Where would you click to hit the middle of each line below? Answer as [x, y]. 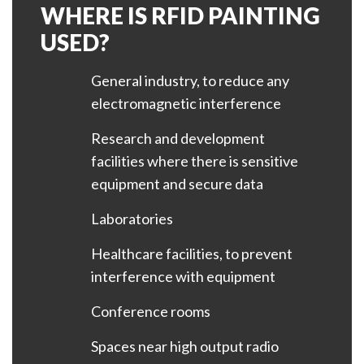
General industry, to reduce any [190, 80]
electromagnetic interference [186, 103]
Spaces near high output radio [185, 346]
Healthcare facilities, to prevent [192, 253]
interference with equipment [183, 276]
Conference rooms [151, 311]
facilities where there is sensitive [195, 160]
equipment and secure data [177, 183]
